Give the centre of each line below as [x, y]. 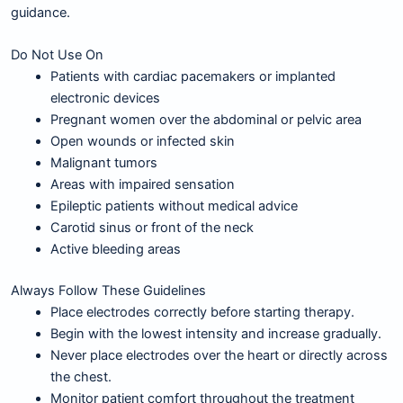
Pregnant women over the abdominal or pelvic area [206, 120]
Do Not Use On [57, 55]
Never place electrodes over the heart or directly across [219, 356]
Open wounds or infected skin [142, 142]
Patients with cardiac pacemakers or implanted [193, 77]
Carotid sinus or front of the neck [152, 228]
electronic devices [105, 99]
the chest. [81, 377]
